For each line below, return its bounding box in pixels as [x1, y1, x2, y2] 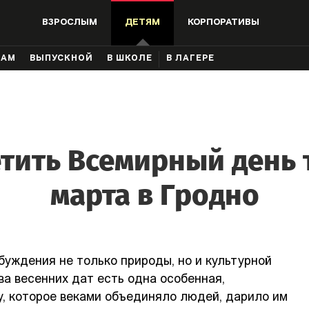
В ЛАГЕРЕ [166, 54, 215, 63]
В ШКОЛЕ [107, 54, 152, 63]
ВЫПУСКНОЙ [30, 54, 93, 63]
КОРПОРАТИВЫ [188, 18, 260, 27]
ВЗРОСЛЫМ [42, 18, 98, 27]
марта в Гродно [50, 178, 259, 212]
